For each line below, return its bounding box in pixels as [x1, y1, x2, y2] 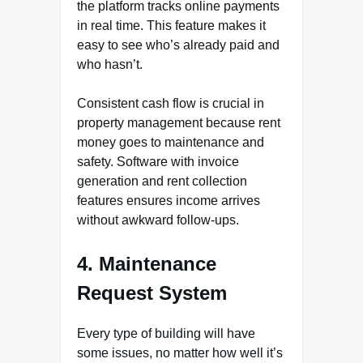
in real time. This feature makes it [77, 19, 266, 33]
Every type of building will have [77, 326, 255, 340]
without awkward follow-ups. [77, 213, 239, 228]
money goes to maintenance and [77, 135, 264, 150]
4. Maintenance [77, 253, 216, 275]
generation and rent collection [77, 174, 247, 189]
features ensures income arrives [77, 194, 260, 208]
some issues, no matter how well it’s [77, 345, 283, 360]
